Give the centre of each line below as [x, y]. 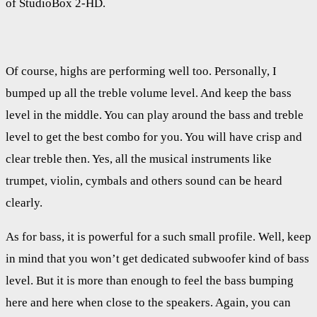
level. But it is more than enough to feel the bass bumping [150, 280]
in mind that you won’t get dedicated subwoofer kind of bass [157, 258]
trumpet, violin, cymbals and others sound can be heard [144, 180]
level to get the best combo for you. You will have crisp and [154, 137]
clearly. [24, 202]
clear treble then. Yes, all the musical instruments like [139, 158]
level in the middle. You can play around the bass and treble [155, 115]
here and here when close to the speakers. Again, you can [148, 302]
